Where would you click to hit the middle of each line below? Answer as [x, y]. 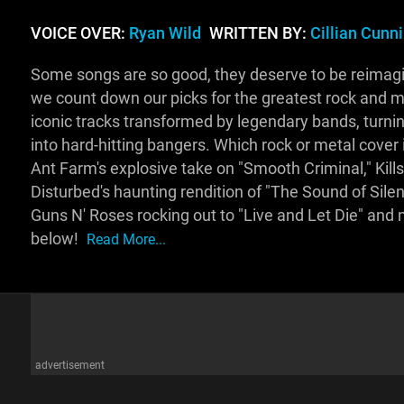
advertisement [69, 366]
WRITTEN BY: [257, 34]
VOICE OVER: [79, 34]
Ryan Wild [165, 34]
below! [56, 239]
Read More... [126, 240]
